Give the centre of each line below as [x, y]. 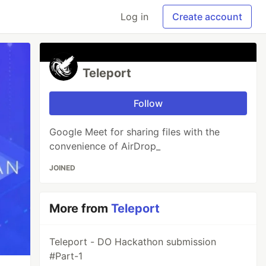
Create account [207, 17]
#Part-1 [66, 256]
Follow [148, 103]
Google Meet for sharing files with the [135, 132]
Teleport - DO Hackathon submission [133, 242]
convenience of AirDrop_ [105, 146]
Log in [134, 17]
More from [80, 208]
